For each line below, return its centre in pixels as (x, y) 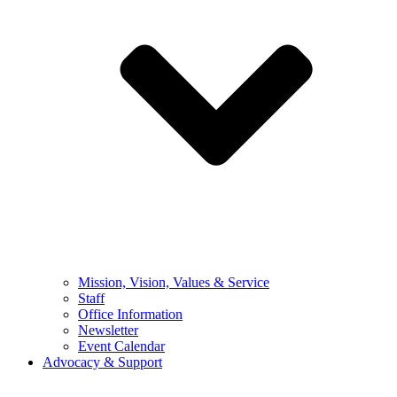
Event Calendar (121, 346)
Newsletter (108, 330)
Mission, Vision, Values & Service (174, 282)
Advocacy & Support (102, 362)
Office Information (130, 314)
